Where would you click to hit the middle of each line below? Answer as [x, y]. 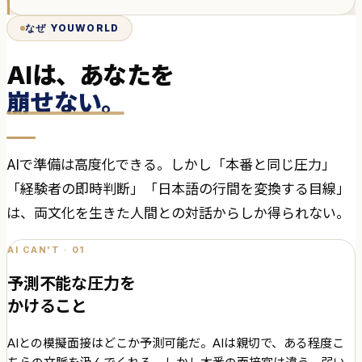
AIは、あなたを [90, 76]
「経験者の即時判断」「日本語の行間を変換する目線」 [178, 189]
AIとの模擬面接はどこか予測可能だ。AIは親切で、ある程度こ [176, 343]
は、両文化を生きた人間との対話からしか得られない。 [178, 213]
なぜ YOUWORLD [72, 27]
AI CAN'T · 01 [46, 249]
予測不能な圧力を [72, 283]
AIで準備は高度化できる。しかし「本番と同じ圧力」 [171, 164]
